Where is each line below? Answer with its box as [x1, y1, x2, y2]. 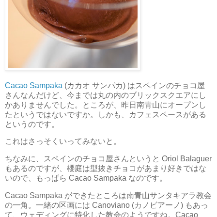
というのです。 [5, 120, 59, 128]
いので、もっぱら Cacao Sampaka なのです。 [5, 174, 167, 183]
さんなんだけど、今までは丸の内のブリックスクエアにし [5, 91, 206, 99]
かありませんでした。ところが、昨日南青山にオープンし [5, 100, 206, 109]
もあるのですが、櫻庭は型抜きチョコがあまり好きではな [5, 164, 206, 173]
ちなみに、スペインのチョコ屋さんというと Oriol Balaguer [5, 155, 212, 163]
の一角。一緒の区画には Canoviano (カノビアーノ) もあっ [5, 201, 208, 210]
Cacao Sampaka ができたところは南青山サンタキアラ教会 [5, 191, 212, 200]
